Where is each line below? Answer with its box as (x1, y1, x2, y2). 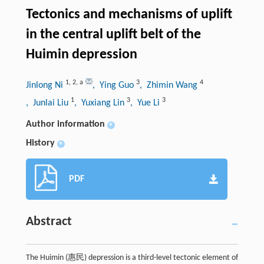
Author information (25, 120, 105, 130)
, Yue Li (130, 98, 162, 108)
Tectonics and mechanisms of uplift (25, 8, 232, 22)
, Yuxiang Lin (74, 98, 127, 108)
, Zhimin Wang (139, 81, 200, 91)
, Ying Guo (92, 81, 136, 91)
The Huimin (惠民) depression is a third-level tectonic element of (25, 253, 239, 263)
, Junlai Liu (25, 98, 71, 108)
